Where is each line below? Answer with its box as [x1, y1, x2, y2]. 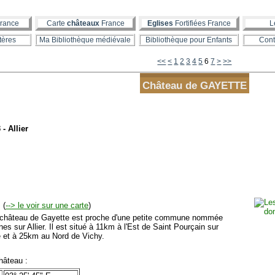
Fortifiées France [173, 19, 231, 28]
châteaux [66, 19, 99, 28]
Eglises [147, 19, 173, 28]
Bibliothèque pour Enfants [145, 36, 232, 44]
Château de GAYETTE [142, 80, 247, 91]
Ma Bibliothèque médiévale [39, 36, 131, 44]
